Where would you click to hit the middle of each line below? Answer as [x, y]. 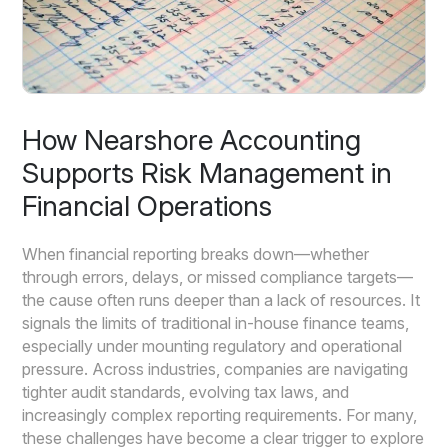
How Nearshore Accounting [192, 139]
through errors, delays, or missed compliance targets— [218, 276]
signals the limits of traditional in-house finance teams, [216, 322]
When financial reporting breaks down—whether [196, 253]
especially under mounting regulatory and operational [212, 345]
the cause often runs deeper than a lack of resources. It [221, 299]
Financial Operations [147, 205]
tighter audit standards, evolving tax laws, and [186, 391]
